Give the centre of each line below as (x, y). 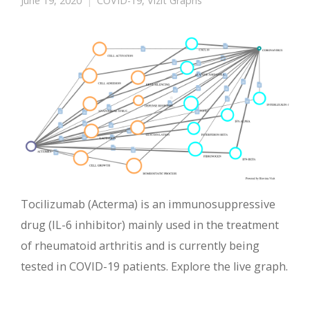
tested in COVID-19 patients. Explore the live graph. (154, 267)
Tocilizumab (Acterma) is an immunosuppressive (148, 204)
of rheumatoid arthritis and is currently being (140, 246)
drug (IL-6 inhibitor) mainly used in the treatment (150, 225)
